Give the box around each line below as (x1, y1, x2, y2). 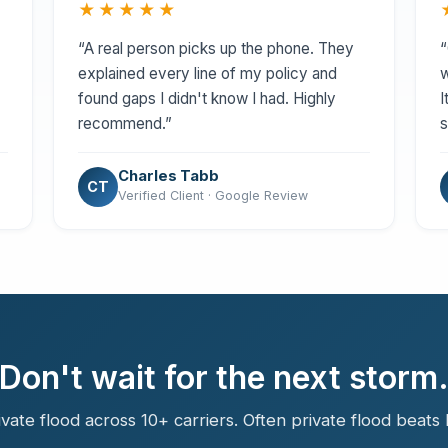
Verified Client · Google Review (117, 188, 308, 203)
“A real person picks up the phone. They (77, 38, 354, 58)
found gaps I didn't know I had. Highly (77, 88, 336, 108)
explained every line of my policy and (77, 63, 337, 83)
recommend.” (77, 113, 172, 133)
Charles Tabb (117, 167, 219, 185)
